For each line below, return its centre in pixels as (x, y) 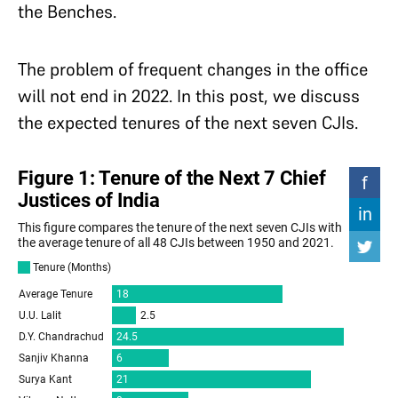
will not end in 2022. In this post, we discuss (189, 96)
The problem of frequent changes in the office (193, 69)
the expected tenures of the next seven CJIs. (190, 123)
